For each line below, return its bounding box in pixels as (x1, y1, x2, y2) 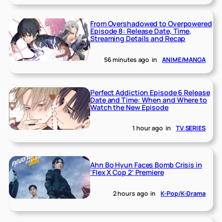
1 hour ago (132, 124, 164, 133)
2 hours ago (112, 189, 148, 198)
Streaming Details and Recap (90, 33, 186, 43)
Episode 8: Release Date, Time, (90, 26, 192, 36)
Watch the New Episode (90, 102, 168, 112)
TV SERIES (175, 124, 206, 133)
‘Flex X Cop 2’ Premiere (90, 167, 164, 177)
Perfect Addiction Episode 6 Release (90, 87, 210, 97)
